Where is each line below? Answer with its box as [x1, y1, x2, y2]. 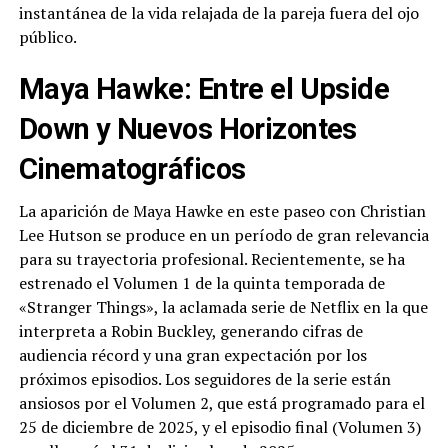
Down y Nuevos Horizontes [18, 112, 357, 147]
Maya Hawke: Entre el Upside [18, 72, 390, 107]
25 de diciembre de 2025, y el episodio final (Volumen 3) [18, 416, 421, 439]
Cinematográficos [18, 152, 246, 187]
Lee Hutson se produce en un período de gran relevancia [18, 224, 429, 247]
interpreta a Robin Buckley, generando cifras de [18, 320, 363, 343]
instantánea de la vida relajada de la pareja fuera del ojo [18, 2, 419, 25]
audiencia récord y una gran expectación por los [18, 344, 367, 367]
